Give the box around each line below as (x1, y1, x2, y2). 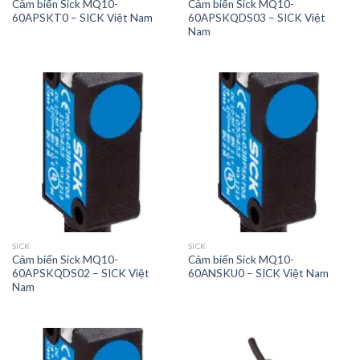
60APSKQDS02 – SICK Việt (11, 266, 149, 280)
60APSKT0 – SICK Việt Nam (11, 11, 153, 25)
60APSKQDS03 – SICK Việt (187, 11, 325, 25)
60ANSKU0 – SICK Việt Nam (187, 266, 329, 280)
